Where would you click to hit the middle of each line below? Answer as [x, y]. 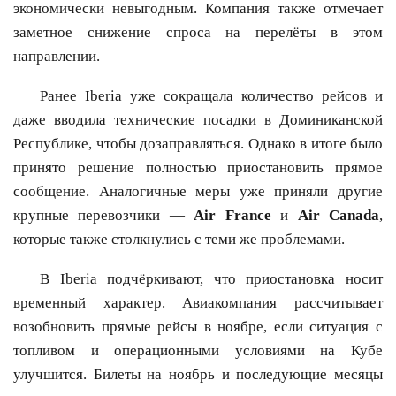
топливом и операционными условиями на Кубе [198, 351]
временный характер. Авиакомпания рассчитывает [198, 303]
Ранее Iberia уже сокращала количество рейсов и [211, 96]
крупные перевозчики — [104, 216]
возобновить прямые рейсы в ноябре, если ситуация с [198, 327]
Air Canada [339, 216]
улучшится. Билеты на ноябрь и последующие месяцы [198, 375]
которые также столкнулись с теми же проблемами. [179, 240]
